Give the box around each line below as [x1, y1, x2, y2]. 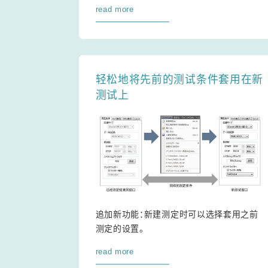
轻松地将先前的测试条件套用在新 [95, 74, 264, 86]
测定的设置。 [95, 224, 144, 234]
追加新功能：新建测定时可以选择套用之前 [95, 209, 258, 220]
